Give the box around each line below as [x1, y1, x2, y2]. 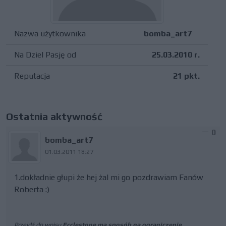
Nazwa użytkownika [14, 29, 86, 38]
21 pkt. [173, 71, 200, 81]
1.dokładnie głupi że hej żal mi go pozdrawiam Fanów [14, 173, 203, 182]
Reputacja [14, 71, 50, 81]
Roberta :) [14, 185, 49, 194]
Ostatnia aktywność [6, 110, 102, 122]
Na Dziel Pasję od [14, 50, 76, 60]
